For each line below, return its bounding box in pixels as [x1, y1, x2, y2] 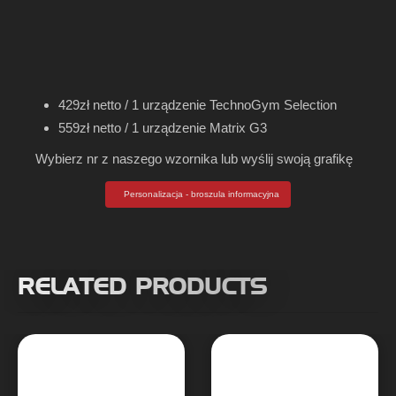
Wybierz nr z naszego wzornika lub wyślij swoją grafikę [35, 151, 353, 167]
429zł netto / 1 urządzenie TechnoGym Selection [57, 96, 337, 112]
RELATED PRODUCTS [18, 271, 268, 301]
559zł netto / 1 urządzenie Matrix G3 [57, 119, 267, 135]
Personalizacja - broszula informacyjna [121, 189, 279, 200]
